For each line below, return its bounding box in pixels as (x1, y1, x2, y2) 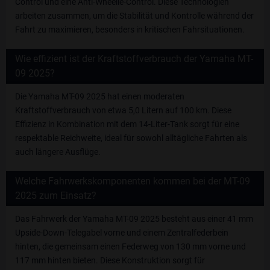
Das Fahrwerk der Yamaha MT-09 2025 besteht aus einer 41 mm (15, 214, 253, 224)
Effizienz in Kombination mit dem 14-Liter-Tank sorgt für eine (15, 119, 239, 129)
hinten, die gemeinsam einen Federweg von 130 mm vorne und (15, 242, 246, 251)
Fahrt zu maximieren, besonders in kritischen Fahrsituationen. (15, 25, 245, 34)
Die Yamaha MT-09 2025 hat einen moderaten (15, 92, 184, 101)
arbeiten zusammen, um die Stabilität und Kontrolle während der (15, 11, 254, 20)
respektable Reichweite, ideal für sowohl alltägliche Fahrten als (15, 133, 247, 143)
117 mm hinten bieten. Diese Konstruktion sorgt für (15, 256, 205, 265)
